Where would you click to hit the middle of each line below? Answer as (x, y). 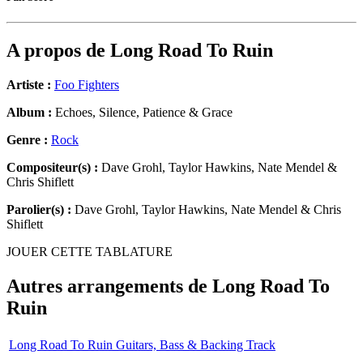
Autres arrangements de (109, 286)
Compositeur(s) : (52, 168)
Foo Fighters (87, 85)
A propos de (58, 51)
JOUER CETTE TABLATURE (90, 252)
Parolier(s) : (39, 210)
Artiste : (29, 85)
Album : (29, 113)
